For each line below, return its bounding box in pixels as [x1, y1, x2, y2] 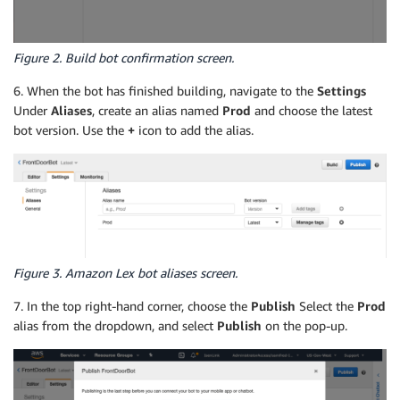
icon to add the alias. [135, 122, 254, 138]
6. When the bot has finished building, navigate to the [13, 83, 317, 99]
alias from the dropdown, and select [13, 318, 217, 334]
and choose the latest [251, 103, 372, 119]
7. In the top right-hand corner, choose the [13, 298, 251, 314]
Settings [317, 83, 366, 99]
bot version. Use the [13, 122, 128, 138]
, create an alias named [92, 103, 222, 119]
